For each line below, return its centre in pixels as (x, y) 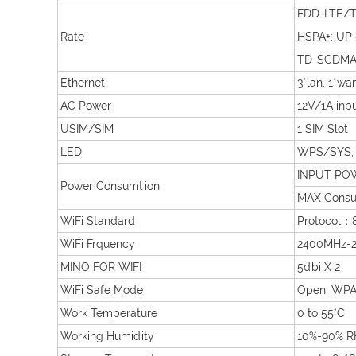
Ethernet (83, 83)
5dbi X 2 (319, 267)
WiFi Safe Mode (102, 290)
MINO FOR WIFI (101, 267)
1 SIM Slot (323, 129)
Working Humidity (107, 336)
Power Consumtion (110, 186)
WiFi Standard (98, 221)
